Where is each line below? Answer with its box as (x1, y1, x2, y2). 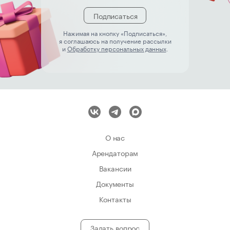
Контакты (99, 193, 131, 205)
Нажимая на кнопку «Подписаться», (63, 28, 167, 38)
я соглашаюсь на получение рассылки (59, 35, 171, 46)
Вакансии (99, 162, 131, 174)
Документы (96, 178, 134, 189)
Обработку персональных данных (67, 43, 166, 53)
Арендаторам (91, 147, 139, 159)
